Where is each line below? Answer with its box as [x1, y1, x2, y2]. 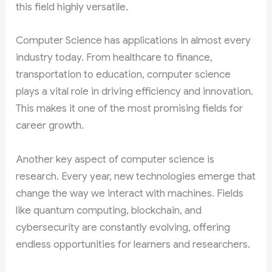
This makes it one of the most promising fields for [16, 102, 243, 115]
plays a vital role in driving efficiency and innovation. [16, 85, 254, 98]
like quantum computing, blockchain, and [16, 203, 202, 217]
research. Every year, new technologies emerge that [16, 169, 256, 183]
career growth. [16, 119, 84, 132]
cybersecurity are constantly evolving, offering [16, 220, 231, 234]
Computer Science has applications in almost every [16, 34, 251, 47]
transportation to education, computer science [16, 68, 231, 81]
